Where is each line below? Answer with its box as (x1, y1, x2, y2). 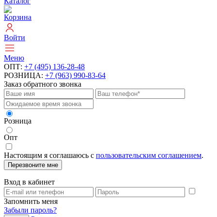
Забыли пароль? (4, 206, 57, 215)
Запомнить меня (4, 197, 58, 206)
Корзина (4, 13, 31, 22)
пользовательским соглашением (96, 151, 201, 160)
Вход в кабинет (4, 178, 55, 186)
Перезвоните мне (8, 161, 58, 169)
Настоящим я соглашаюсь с (4, 151, 96, 160)
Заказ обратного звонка (4, 80, 81, 89)
